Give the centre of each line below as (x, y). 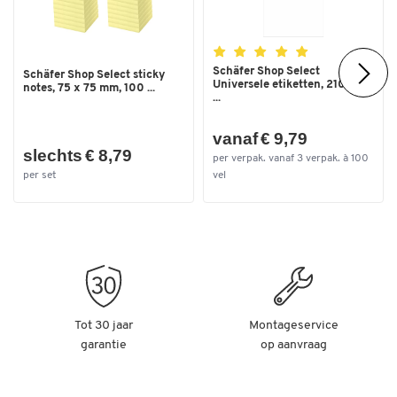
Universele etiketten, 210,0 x (289, 85)
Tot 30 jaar (104, 325)
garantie (104, 345)
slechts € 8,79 (78, 156)
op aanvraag (293, 345)
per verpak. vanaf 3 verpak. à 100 (291, 158)
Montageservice (293, 325)
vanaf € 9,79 (260, 139)
